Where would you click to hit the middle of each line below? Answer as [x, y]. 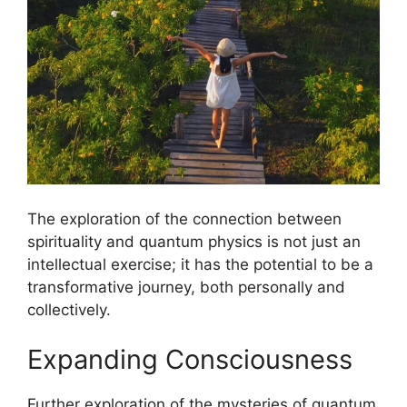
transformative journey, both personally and [186, 287]
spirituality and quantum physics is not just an [194, 241]
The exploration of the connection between [184, 218]
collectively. [69, 309]
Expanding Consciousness [190, 360]
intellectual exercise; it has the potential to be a [200, 264]
